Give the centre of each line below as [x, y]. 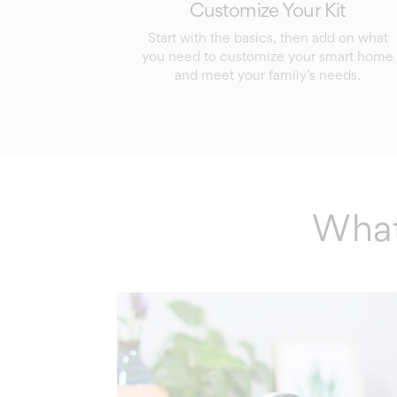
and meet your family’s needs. [268, 74]
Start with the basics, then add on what [268, 37]
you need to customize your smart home [268, 56]
